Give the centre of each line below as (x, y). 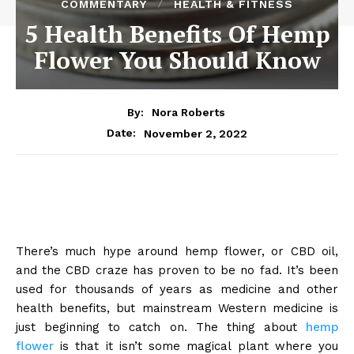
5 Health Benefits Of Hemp (177, 34)
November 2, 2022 (196, 133)
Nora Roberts (188, 113)
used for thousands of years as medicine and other (177, 290)
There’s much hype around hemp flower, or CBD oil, (177, 252)
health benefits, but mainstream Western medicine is (177, 309)
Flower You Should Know (177, 60)
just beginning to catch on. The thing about (161, 328)
